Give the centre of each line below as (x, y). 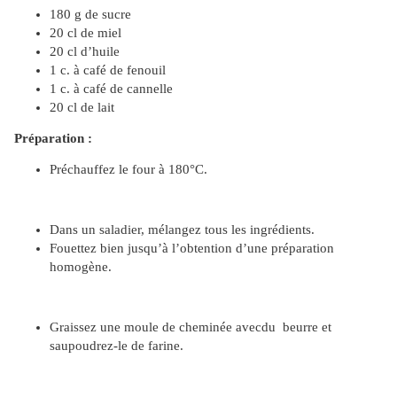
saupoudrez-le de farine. (117, 346)
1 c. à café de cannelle (111, 89)
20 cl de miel (86, 33)
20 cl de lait (82, 108)
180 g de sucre (90, 15)
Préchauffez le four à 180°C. (128, 170)
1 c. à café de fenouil (108, 70)
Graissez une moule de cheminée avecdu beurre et (191, 327)
